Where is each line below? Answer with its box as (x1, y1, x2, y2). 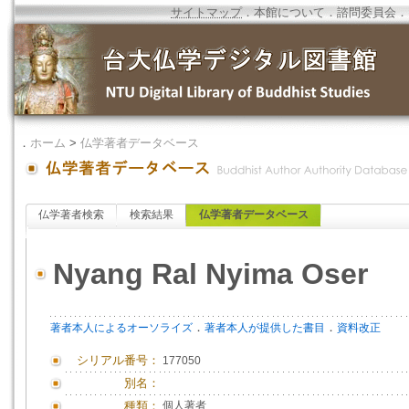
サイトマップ (171, 5, 242, 19)
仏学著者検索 (38, 208, 104, 221)
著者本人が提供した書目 (204, 321, 325, 334)
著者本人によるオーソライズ (50, 321, 193, 334)
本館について (254, 5, 325, 19)
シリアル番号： (77, 353, 160, 367)
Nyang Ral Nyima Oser (53, 257, 368, 290)
